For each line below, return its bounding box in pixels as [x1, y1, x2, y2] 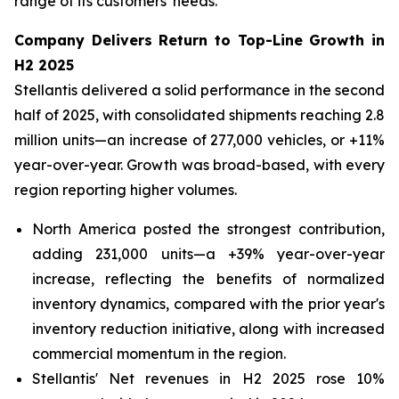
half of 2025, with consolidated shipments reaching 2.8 [14, 106, 385, 124]
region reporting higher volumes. [14, 181, 237, 199]
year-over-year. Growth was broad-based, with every [14, 156, 385, 174]
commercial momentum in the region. [32, 345, 286, 362]
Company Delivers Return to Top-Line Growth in [14, 31, 385, 49]
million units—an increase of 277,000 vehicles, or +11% [14, 131, 385, 149]
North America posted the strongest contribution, [32, 220, 385, 238]
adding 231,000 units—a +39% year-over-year [32, 245, 385, 263]
